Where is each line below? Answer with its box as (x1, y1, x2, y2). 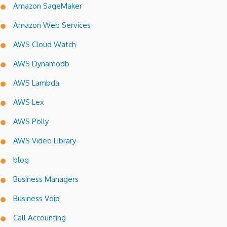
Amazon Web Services (13, 20, 91, 30)
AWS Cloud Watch (13, 40, 76, 50)
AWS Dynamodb (13, 59, 69, 69)
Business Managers (13, 174, 79, 184)
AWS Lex (13, 97, 44, 107)
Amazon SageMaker (13, 1, 82, 11)
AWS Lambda (13, 78, 59, 88)
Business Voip (13, 194, 60, 204)
